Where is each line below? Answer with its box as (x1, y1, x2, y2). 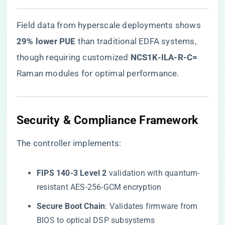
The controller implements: (17, 138, 122, 148)
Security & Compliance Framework (17, 113, 198, 127)
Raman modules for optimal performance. (17, 68, 179, 78)
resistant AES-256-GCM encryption (37, 182, 162, 192)
